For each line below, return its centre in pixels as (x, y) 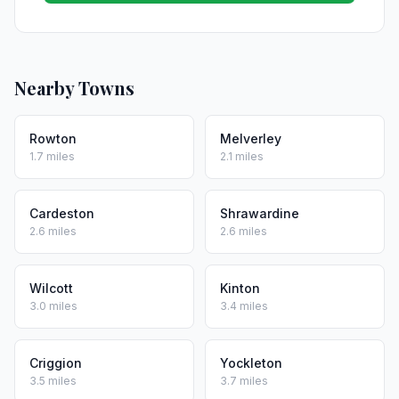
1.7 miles (52, 156)
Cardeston (62, 213)
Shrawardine (260, 213)
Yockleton (251, 363)
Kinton (240, 288)
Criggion (56, 363)
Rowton (53, 138)
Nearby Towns (74, 88)
